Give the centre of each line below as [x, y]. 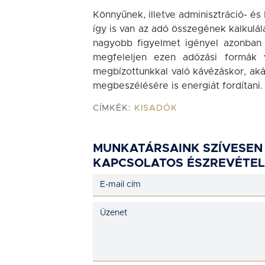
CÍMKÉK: [114, 108]
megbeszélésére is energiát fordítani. [178, 86]
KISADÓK [156, 108]
